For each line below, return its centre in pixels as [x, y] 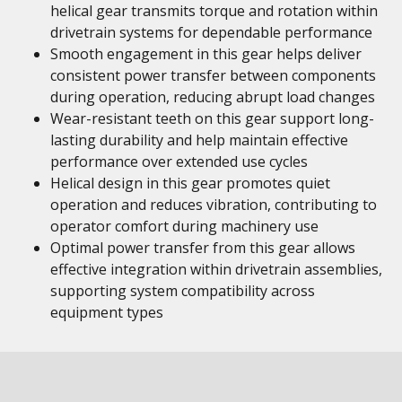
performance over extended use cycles [179, 162]
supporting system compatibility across [183, 291]
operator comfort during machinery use [184, 226]
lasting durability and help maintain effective [199, 140]
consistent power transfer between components [213, 75]
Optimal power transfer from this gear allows [203, 248]
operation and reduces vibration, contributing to [214, 205]
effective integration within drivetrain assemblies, [216, 269]
